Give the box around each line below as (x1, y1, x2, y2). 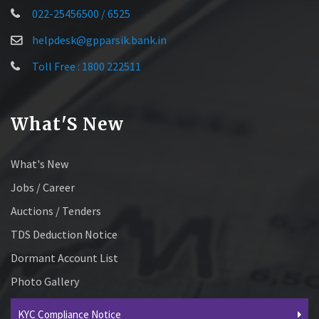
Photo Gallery (11, 274, 79, 289)
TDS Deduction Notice (11, 227, 117, 242)
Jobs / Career (11, 180, 75, 195)
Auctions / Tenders (11, 204, 101, 219)
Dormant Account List (11, 251, 118, 266)
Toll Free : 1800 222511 (32, 59, 141, 74)
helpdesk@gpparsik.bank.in (32, 33, 167, 48)
